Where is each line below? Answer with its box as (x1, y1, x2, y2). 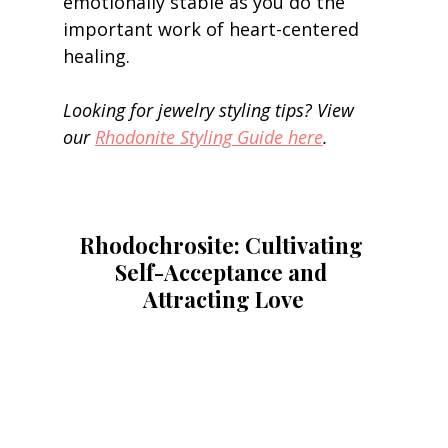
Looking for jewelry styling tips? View (62, 97, 359, 122)
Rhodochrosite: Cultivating (79, 229, 368, 260)
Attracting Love (143, 283, 305, 314)
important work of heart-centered (62, 16, 364, 41)
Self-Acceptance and (115, 256, 333, 287)
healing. (62, 43, 135, 68)
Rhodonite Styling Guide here (94, 124, 323, 149)
